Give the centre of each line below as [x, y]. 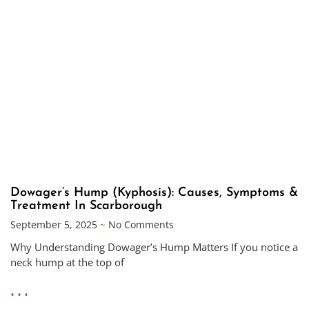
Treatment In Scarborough [86, 206]
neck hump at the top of [67, 262]
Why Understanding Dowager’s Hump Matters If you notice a [154, 247]
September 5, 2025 [55, 225]
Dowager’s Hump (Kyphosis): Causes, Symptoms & [154, 193]
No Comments [140, 225]
